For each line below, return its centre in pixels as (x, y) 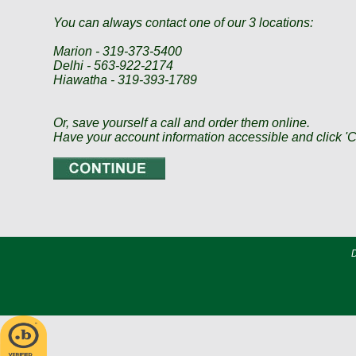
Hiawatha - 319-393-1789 (126, 80)
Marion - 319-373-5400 (118, 51)
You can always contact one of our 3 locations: (184, 23)
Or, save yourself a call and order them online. (182, 123)
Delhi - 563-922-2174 (114, 66)
